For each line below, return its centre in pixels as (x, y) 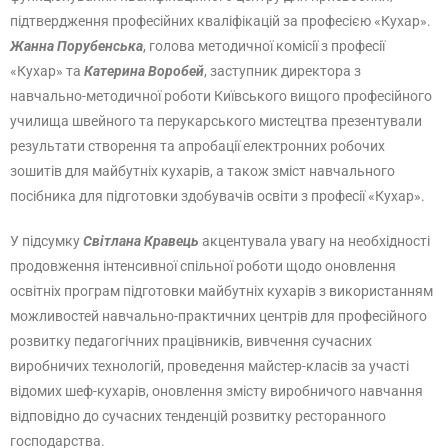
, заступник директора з (282, 71)
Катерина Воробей (144, 71)
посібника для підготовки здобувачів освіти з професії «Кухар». (217, 196)
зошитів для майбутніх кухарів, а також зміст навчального (202, 171)
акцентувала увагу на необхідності (316, 241)
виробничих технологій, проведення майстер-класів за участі (209, 366)
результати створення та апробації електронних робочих (197, 146)
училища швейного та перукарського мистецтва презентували (216, 121)
